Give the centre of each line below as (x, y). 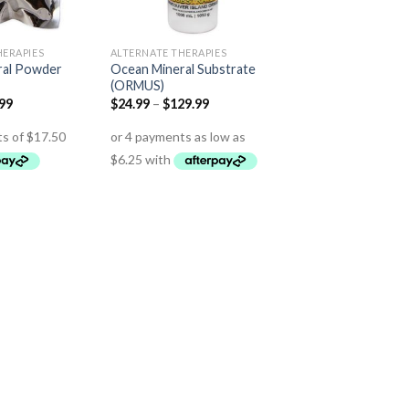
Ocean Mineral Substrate (183, 69)
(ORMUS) (137, 86)
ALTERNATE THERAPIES (168, 53)
